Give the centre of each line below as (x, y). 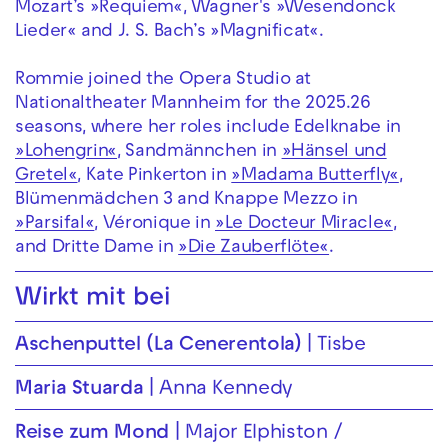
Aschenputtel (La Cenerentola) (158, 346)
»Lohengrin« (66, 152)
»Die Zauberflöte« (254, 248)
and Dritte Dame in (97, 248)
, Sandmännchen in (199, 152)
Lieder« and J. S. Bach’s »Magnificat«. (169, 32)
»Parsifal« (55, 224)
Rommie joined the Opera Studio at (163, 80)
